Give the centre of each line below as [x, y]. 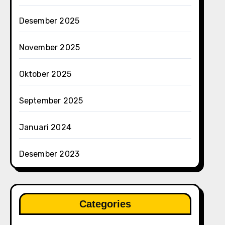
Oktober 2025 [45, 74]
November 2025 [49, 47]
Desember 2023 [49, 154]
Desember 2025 [49, 21]
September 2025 [51, 101]
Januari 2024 [45, 127]
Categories [105, 204]
